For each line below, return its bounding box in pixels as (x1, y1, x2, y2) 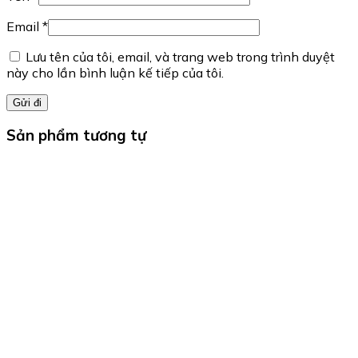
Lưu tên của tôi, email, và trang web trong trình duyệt (26, 48, 335, 65)
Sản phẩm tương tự (6, 125, 146, 145)
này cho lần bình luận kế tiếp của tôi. (6, 64, 224, 81)
